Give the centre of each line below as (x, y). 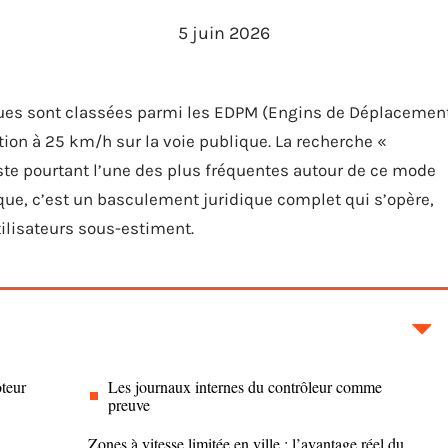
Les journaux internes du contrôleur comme (245, 386)
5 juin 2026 (224, 33)
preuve (129, 404)
